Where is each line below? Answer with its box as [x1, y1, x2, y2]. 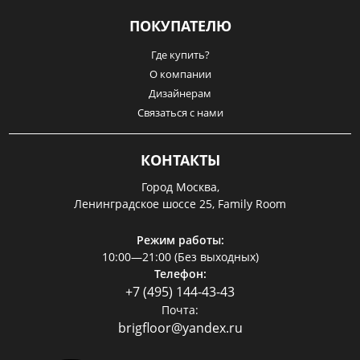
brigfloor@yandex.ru [117, 318, 243, 337]
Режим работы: [136, 231, 224, 247]
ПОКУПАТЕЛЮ [129, 15, 231, 35]
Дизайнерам [149, 85, 211, 100]
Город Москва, [141, 178, 219, 194]
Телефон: [153, 265, 207, 281]
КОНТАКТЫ [140, 149, 220, 170]
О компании [149, 66, 211, 81]
